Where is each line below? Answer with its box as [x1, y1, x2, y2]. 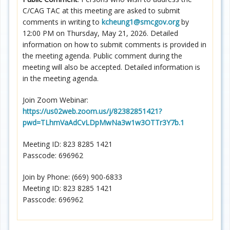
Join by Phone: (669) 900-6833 [23, 171, 122, 182]
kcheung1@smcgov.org [102, 16, 179, 27]
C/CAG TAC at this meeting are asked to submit [23, 5, 180, 15]
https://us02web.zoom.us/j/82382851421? [23, 106, 162, 116]
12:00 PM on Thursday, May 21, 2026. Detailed [23, 28, 178, 38]
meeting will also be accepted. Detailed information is [23, 62, 200, 72]
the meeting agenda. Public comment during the [23, 50, 182, 61]
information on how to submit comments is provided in [23, 39, 206, 49]
